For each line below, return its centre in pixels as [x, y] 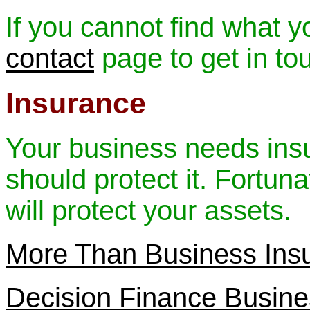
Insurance [76, 103]
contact [50, 58]
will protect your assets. [148, 210]
